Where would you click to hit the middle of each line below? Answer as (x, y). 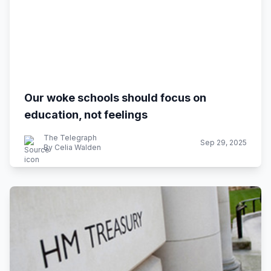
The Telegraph (70, 138)
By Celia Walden (72, 147)
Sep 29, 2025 (224, 142)
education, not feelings (86, 115)
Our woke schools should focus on (115, 98)
